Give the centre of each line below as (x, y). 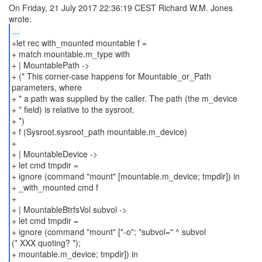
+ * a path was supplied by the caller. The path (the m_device (124, 98)
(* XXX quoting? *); (46, 243)
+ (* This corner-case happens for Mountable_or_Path (111, 76)
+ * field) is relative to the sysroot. (73, 109)
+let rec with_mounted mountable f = (79, 43)
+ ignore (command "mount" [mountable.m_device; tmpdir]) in (125, 176)
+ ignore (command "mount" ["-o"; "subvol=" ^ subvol (108, 232)
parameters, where (46, 87)
